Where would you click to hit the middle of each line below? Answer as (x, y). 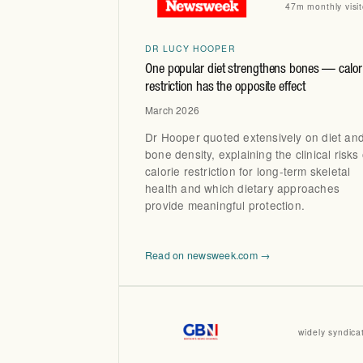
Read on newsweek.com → (208, 255)
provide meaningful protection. (225, 205)
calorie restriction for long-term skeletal (248, 171)
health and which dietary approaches (242, 188)
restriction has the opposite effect (225, 88)
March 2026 (172, 109)
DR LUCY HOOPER (190, 48)
